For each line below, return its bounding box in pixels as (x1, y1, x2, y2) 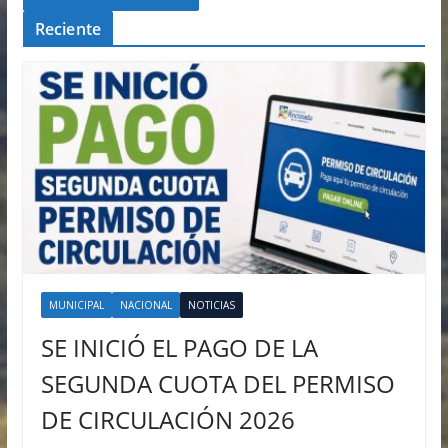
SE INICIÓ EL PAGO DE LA (40, 330, 318, 364)
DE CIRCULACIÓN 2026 (40, 402, 295, 436)
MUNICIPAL (48, 297, 104, 312)
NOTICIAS (187, 297, 235, 312)
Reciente (34, 18, 101, 41)
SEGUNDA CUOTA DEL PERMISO (40, 366, 395, 400)
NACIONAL (119, 297, 172, 312)
